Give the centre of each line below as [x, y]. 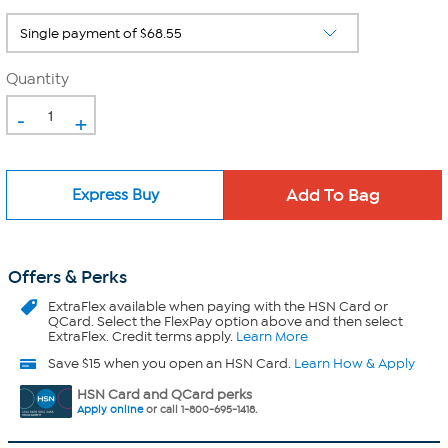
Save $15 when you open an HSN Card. [171, 363]
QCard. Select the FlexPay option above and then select [225, 321]
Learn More [272, 336]
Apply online [110, 409]
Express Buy [115, 194]
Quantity [37, 79]
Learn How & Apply [354, 363]
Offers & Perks [67, 277]
